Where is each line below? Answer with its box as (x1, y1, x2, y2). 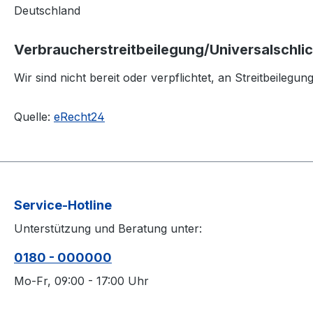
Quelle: (14, 110, 54, 124)
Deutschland (14, 3, 80, 17)
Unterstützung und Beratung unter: (14, 221, 202, 235)
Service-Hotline (14, 198, 112, 212)
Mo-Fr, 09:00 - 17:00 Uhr (14, 274, 149, 288)
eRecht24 (54, 110, 105, 124)
